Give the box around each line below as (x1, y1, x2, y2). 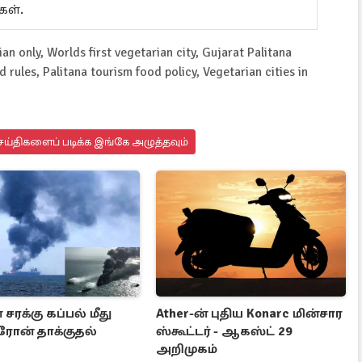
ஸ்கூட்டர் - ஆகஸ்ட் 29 (156, 323, 293, 340)
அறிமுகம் (156, 341, 218, 358)
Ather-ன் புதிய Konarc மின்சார (156, 305, 343, 322)
